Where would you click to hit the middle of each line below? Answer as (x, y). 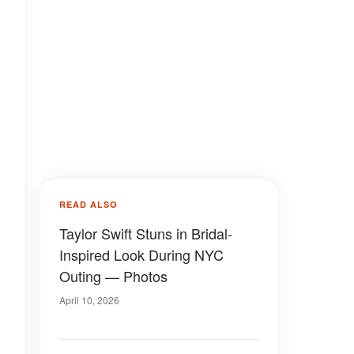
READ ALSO (88, 204)
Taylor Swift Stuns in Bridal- (146, 233)
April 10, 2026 (89, 300)
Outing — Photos (113, 276)
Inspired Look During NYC (141, 254)
